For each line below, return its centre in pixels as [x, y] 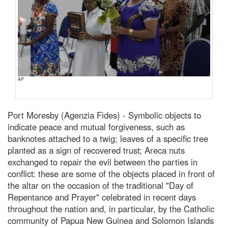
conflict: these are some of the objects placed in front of [111, 173]
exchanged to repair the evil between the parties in [103, 162]
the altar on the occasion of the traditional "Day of [101, 185]
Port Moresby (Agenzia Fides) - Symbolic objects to [104, 115]
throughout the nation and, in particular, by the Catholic [111, 208]
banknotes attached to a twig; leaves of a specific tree [108, 138]
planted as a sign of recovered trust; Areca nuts [96, 150]
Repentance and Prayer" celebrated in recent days [102, 197]
